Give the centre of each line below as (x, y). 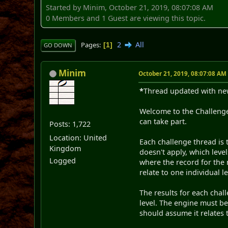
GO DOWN (58, 45)
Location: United (78, 137)
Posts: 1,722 (70, 124)
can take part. (163, 121)
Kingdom (65, 148)
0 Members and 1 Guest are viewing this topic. (126, 18)
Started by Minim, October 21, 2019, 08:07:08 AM (130, 7)
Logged (63, 160)
